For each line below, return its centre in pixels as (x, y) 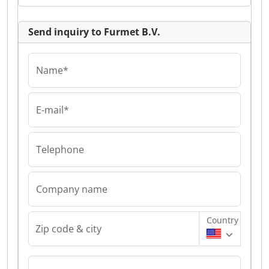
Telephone (60, 150)
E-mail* (53, 110)
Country (222, 220)
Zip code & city (68, 229)
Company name (72, 189)
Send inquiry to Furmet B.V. (94, 32)
